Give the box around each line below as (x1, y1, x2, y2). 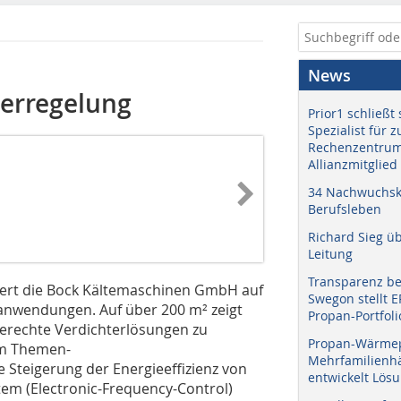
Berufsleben (308, 200, 381, 218)
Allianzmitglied (308, 156, 397, 173)
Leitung (308, 245, 353, 262)
